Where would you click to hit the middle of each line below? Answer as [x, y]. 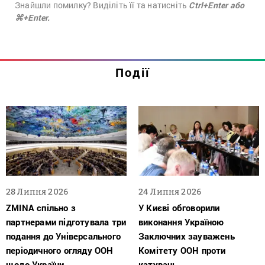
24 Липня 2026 [170, 192]
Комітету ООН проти [182, 251]
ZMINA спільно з [41, 208]
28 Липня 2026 [37, 192]
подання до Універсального [63, 236]
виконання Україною [181, 222]
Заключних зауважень [187, 236]
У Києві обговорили [179, 208]
